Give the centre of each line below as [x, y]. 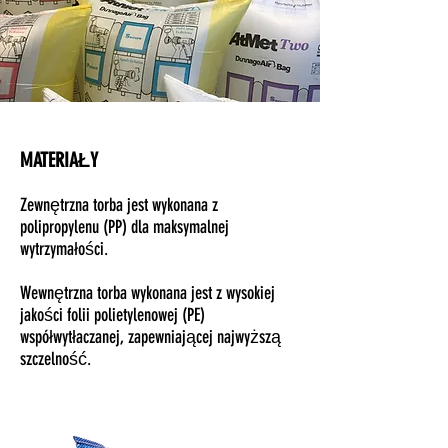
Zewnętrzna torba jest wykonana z [119, 205]
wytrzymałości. [64, 249]
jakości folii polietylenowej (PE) [112, 315]
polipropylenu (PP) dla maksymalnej [124, 227]
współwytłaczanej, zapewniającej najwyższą [150, 337]
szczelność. [55, 359]
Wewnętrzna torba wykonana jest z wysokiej [147, 293]
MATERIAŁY [59, 160]
